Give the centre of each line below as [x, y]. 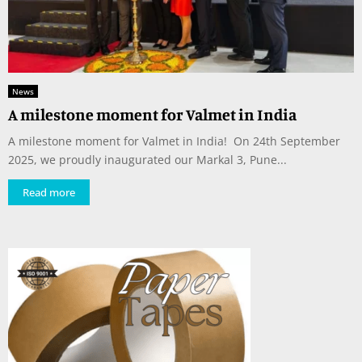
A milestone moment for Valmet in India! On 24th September [174, 141]
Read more [49, 192]
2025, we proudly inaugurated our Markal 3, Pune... [147, 159]
